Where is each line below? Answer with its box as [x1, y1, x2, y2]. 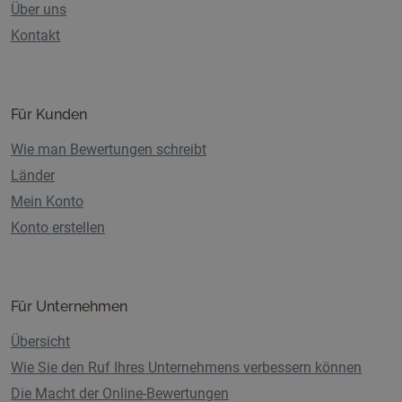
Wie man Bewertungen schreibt [11, 141, 206, 159]
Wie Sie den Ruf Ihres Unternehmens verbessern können [11, 359, 362, 377]
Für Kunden [11, 106, 87, 124]
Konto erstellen [11, 219, 105, 237]
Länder [11, 167, 55, 185]
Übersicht [11, 333, 70, 351]
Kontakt [11, 27, 60, 45]
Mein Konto [11, 193, 83, 211]
